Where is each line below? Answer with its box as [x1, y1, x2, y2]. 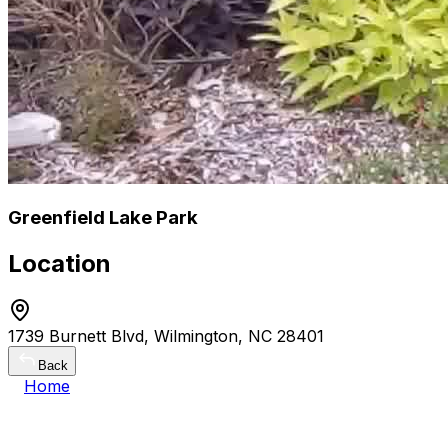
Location [8, 249, 111, 279]
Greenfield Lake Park [8, 206, 198, 230]
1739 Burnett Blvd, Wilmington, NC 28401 [8, 326, 324, 347]
